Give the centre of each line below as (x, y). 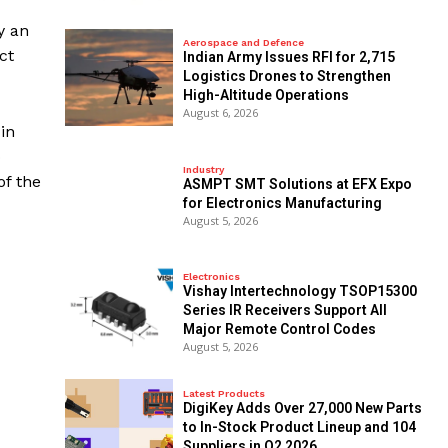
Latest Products (223, 393)
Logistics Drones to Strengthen (286, 76)
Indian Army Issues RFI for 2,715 (288, 57)
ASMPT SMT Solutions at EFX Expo (297, 183)
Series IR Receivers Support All (284, 310)
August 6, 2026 (220, 113)
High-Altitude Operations (265, 95)
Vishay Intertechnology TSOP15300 (299, 291)
